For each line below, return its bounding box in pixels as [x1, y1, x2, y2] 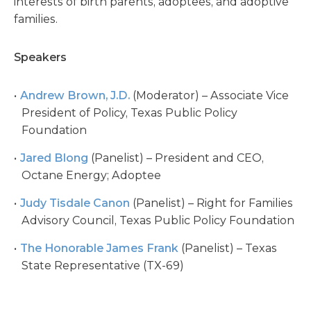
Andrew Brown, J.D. [19, 89, 130, 102]
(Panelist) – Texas [178, 242, 277, 255]
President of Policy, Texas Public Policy [22, 106, 238, 119]
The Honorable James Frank [19, 242, 178, 255]
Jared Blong [19, 151, 88, 165]
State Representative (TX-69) [22, 259, 185, 272]
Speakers [14, 51, 67, 64]
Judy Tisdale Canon [19, 196, 130, 210]
